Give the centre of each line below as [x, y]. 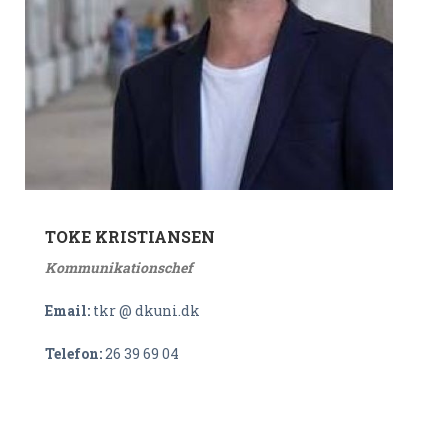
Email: [69, 310]
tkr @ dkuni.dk [146, 310]
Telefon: [75, 353]
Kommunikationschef [118, 267]
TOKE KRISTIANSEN [130, 236]
